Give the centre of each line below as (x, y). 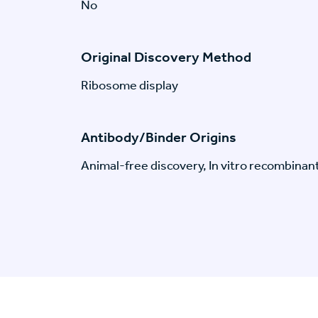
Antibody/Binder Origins (159, 137)
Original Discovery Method (166, 57)
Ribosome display (130, 86)
